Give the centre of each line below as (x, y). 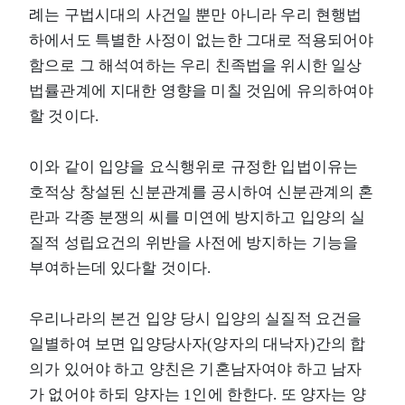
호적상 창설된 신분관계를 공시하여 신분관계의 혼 (202, 192)
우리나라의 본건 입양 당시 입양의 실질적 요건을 (196, 318)
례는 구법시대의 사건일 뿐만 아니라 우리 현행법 (196, 14)
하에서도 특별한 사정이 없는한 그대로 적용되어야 (202, 40)
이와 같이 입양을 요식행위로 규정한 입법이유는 (194, 166)
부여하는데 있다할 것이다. (120, 268)
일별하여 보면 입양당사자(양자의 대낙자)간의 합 (198, 344)
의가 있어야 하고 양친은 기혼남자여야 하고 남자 (196, 369)
